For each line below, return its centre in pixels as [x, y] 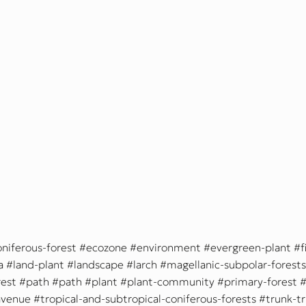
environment [169, 248]
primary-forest [261, 282]
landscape [99, 265]
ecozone [107, 248]
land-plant [39, 265]
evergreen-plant [251, 248]
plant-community [171, 282]
